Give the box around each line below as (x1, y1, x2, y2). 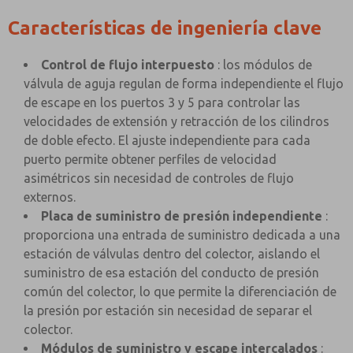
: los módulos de (214, 58, 312, 72)
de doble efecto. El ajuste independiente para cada (24, 133, 310, 147)
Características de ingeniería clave (8, 17, 321, 39)
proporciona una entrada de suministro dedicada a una (24, 228, 340, 242)
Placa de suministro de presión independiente (41, 209, 322, 223)
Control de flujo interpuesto (41, 58, 214, 72)
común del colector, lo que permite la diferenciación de (24, 284, 336, 299)
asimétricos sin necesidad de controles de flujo (24, 171, 294, 185)
